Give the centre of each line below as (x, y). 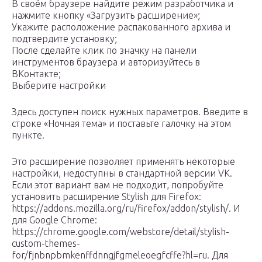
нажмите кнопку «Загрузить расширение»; (106, 15)
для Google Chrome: (54, 220)
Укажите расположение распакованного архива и (121, 27)
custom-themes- (46, 244)
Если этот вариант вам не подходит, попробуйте (118, 185)
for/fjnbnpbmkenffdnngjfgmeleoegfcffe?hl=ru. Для (120, 255)
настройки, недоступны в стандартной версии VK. (122, 173)
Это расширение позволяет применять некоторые (123, 162)
